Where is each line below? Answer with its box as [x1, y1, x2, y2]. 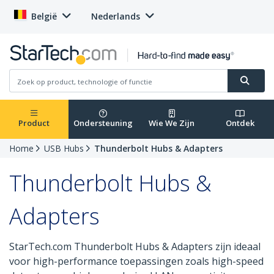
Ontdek [225, 117, 254, 129]
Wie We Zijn [149, 117, 194, 129]
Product [18, 117, 50, 129]
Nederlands [91, 10, 140, 22]
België [31, 10, 57, 22]
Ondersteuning [73, 117, 133, 129]
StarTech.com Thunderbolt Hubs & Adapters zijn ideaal [9, 240, 261, 254]
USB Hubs [44, 143, 84, 155]
